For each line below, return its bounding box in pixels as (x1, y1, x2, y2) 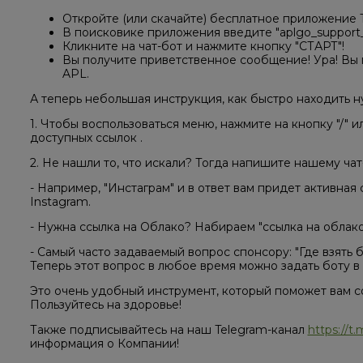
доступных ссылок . (29, 130, 143, 146)
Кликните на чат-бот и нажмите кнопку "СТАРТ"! (62, 39, 344, 54)
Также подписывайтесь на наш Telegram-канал (29, 322, 308, 338)
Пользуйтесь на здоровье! (29, 297, 181, 313)
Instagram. (29, 194, 91, 210)
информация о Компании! (29, 336, 179, 352)
